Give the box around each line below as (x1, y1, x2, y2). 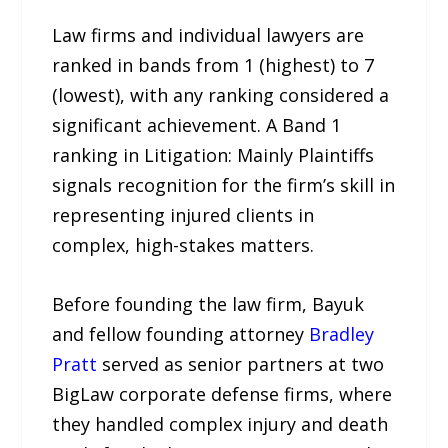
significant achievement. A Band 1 (52, 112, 342, 137)
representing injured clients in (52, 202, 315, 227)
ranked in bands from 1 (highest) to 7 (52, 52, 375, 77)
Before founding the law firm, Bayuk (52, 291, 365, 316)
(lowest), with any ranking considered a (52, 82, 390, 107)
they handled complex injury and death (52, 411, 389, 436)
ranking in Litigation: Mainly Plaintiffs (52, 142, 375, 167)
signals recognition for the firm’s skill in (52, 172, 396, 197)
